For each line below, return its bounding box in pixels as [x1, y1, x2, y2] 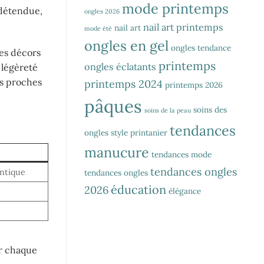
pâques [84, 94, 142, 117]
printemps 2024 [84, 77, 163, 91]
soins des [193, 104, 227, 115]
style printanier [111, 127, 167, 138]
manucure [84, 143, 149, 161]
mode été [84, 24, 112, 32]
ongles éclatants [84, 60, 156, 72]
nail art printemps [143, 21, 223, 33]
